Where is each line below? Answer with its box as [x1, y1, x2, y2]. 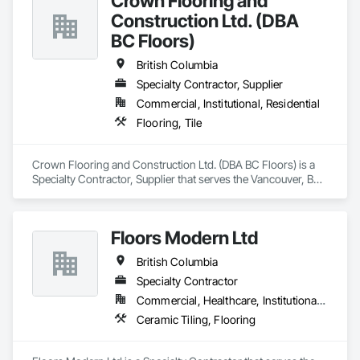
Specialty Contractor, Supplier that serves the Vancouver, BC [32, 172, 321, 186]
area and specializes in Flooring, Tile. [32, 186, 209, 200]
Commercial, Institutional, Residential [137, 96, 320, 110]
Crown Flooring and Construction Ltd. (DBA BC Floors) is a [32, 157, 315, 171]
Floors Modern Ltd [111, 227, 258, 248]
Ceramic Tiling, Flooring [137, 313, 256, 326]
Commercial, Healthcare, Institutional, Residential [317, 293, 326, 307]
